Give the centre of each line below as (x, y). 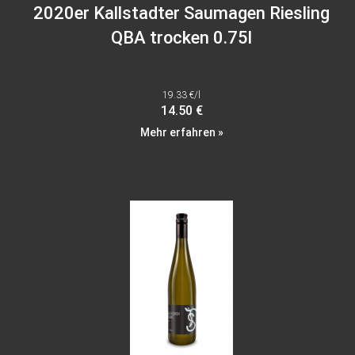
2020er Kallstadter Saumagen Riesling (181, 13)
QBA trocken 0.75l (181, 38)
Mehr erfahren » (181, 133)
